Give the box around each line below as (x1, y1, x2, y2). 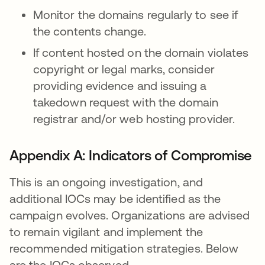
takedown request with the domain (33, 95, 219, 109)
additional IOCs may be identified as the (9, 192, 221, 206)
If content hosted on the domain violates (33, 46, 249, 60)
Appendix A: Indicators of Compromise (9, 147, 253, 164)
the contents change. (33, 24, 146, 38)
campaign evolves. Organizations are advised (9, 208, 250, 222)
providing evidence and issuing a (33, 79, 207, 93)
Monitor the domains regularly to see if (33, 8, 238, 22)
